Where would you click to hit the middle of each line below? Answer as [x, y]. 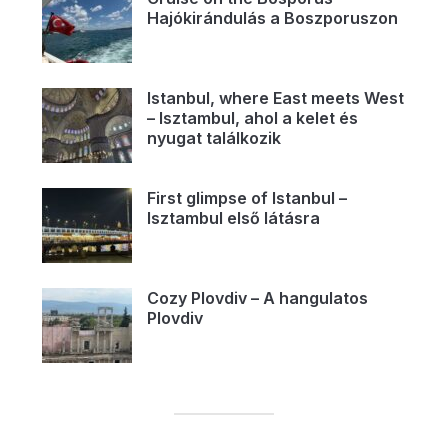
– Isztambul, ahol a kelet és [252, 117]
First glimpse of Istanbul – [246, 197]
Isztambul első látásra [233, 217]
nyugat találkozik [213, 137]
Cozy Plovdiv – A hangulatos [257, 297]
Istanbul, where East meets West [275, 97]
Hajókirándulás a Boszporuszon [272, 17]
